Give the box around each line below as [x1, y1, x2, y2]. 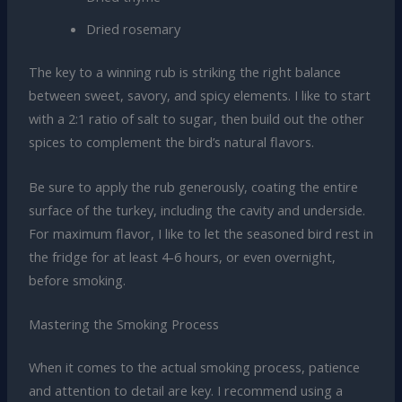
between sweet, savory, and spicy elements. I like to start [28, 86, 371, 105]
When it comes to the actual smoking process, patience [28, 357, 360, 376]
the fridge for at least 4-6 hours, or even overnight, [28, 247, 336, 266]
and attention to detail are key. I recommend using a [28, 380, 343, 399]
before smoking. [28, 270, 126, 289]
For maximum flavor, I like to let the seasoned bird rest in [28, 223, 373, 242]
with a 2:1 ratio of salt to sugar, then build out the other [28, 109, 364, 128]
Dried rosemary [85, 20, 180, 39]
